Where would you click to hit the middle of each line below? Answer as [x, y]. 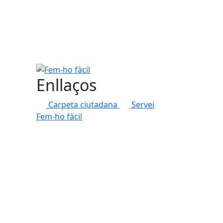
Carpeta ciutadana [84, 104]
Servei [143, 104]
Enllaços [66, 85]
